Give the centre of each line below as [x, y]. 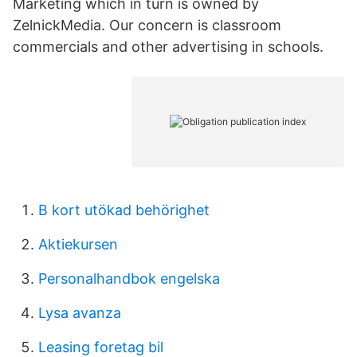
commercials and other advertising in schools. [168, 47]
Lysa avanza [80, 313]
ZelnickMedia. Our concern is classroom [147, 25]
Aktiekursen [78, 244]
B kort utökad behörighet [124, 210]
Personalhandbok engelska [129, 279]
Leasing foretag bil [101, 347]
